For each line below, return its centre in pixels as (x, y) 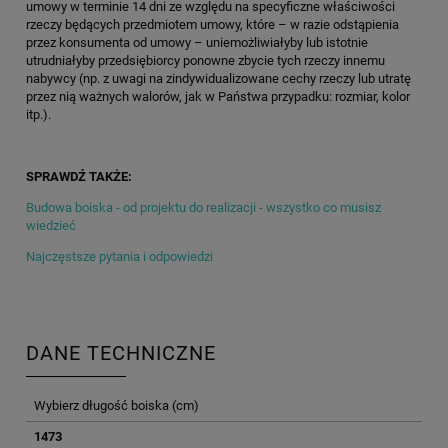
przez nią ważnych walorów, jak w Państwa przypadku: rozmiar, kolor (218, 96)
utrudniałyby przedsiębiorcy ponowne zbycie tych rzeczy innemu (205, 60)
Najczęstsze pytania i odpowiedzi (119, 256)
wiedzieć (51, 225)
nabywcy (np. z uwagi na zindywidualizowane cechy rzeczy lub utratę (218, 78)
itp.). (38, 114)
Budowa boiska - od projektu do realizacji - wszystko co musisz (203, 207)
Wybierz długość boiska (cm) (116, 405)
